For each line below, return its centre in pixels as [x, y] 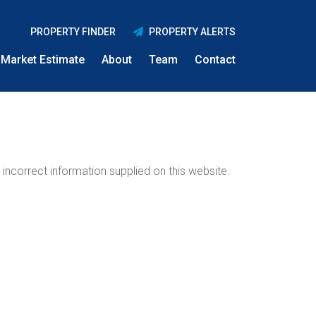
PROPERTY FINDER [73, 32]
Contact [215, 60]
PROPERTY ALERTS [190, 32]
